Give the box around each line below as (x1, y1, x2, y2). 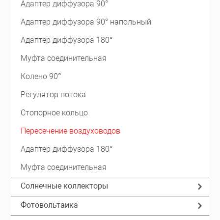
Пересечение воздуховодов (21, 126, 121, 136)
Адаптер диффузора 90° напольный (21, 17, 152, 27)
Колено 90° (21, 72, 61, 81)
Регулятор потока (21, 90, 86, 99)
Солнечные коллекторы (21, 181, 109, 191)
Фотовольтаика (21, 200, 79, 210)
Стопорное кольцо (21, 108, 88, 117)
